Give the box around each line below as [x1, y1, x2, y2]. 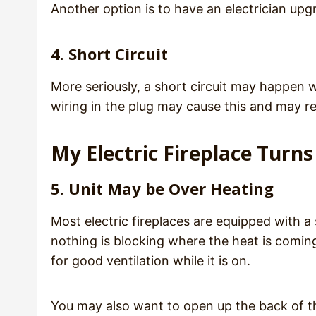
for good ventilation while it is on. [51, 253, 250, 268]
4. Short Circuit [51, 43, 168, 64]
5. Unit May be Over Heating [51, 178, 274, 199]
